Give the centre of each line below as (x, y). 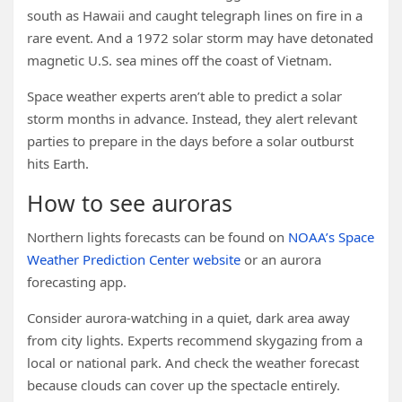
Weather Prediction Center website (134, 259)
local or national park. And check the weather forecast (193, 363)
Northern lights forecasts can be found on (157, 237)
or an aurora (281, 259)
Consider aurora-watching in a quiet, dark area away (188, 318)
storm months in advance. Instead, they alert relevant (192, 118)
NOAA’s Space (331, 237)
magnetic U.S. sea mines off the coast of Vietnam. (179, 60)
